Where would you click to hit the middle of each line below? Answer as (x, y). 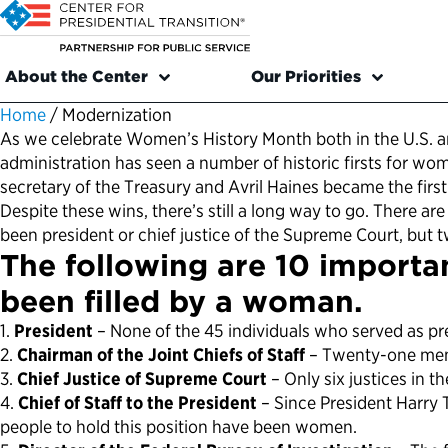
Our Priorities (305, 77)
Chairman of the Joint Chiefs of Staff (161, 355)
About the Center (76, 77)
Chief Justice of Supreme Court (142, 379)
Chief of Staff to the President (137, 403)
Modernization (115, 115)
